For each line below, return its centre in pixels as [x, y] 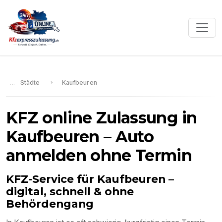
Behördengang [50, 204]
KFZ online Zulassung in [102, 118]
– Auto [127, 137]
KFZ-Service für [52, 179]
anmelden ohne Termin [99, 156]
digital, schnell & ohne [70, 192]
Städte [30, 82]
